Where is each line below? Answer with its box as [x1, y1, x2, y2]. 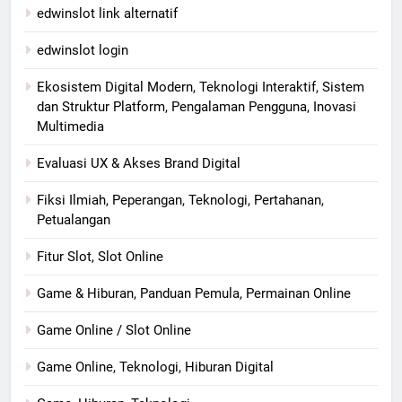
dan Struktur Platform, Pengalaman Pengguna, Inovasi [37, 98, 356, 115]
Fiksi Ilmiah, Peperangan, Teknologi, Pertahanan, [37, 191, 324, 208]
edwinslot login [37, 41, 128, 58]
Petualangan [37, 211, 110, 228]
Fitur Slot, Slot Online [37, 248, 163, 265]
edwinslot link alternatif [37, 4, 178, 22]
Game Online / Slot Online [37, 321, 191, 338]
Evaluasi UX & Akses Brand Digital [37, 154, 240, 171]
